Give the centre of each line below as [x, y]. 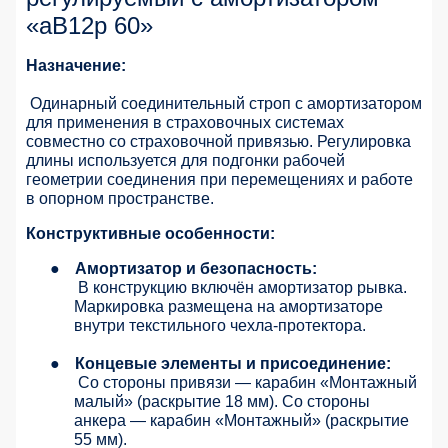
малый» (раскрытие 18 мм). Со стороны [222, 402]
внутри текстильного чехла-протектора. [220, 326]
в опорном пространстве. [120, 199]
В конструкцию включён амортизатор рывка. [242, 288]
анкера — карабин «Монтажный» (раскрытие [241, 421]
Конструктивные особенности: [150, 234]
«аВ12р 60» [89, 26]
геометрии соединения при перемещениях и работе [219, 180]
